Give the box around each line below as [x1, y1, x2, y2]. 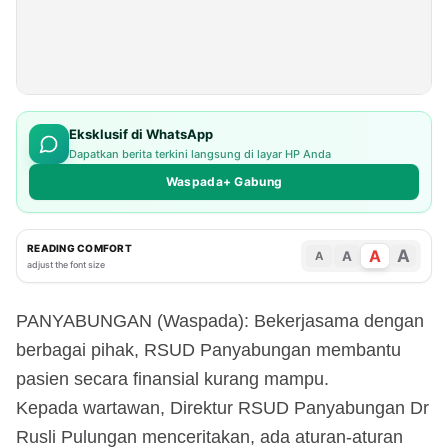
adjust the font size [27, 258, 105, 270]
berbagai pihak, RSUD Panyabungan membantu [16, 339, 401, 360]
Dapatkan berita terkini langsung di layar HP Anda [69, 147, 331, 162]
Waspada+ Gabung [165, 173, 283, 189]
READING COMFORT [27, 241, 132, 254]
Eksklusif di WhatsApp [69, 126, 213, 143]
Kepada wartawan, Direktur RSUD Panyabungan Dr [16, 397, 429, 418]
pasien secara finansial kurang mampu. [16, 368, 329, 389]
